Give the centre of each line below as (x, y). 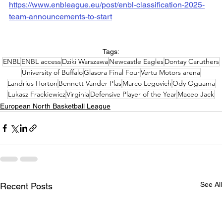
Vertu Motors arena (170, 72)
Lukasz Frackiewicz (37, 94)
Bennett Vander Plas (90, 83)
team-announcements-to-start (60, 16)
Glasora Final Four (112, 72)
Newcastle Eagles (136, 61)
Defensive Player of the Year (133, 94)
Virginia (78, 94)
